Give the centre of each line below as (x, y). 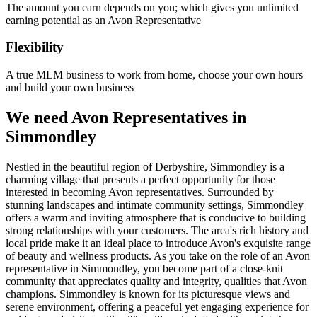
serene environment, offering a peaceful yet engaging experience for (157, 306)
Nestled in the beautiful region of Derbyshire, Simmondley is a (145, 166)
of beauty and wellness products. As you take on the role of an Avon (158, 255)
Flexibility (35, 47)
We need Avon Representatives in (126, 117)
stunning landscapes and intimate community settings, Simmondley (155, 204)
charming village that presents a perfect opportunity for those (140, 179)
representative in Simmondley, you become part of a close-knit (144, 268)
